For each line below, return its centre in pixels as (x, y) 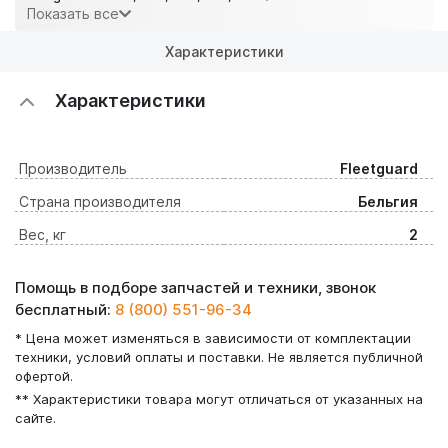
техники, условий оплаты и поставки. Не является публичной (219, 357)
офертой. (44, 376)
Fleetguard (379, 168)
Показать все (73, 13)
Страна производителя (100, 201)
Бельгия (388, 201)
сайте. (35, 418)
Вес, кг (42, 234)
